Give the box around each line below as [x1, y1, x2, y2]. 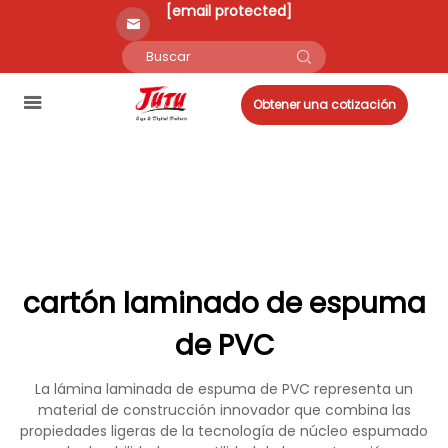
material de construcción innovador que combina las [37, 400, 411, 420]
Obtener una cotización [253, 96, 396, 113]
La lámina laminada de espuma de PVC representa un [35, 379, 413, 399]
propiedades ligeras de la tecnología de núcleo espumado [20, 421, 428, 441]
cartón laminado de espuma [22, 284, 426, 323]
